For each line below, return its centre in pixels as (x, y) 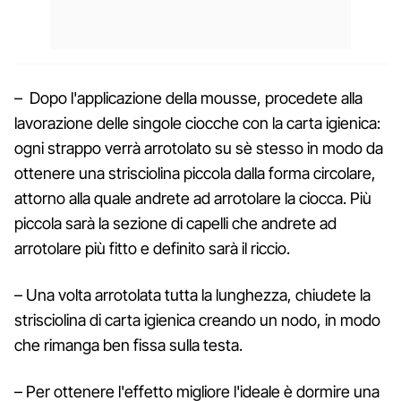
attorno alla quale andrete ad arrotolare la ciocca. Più (193, 198)
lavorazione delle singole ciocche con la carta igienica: (197, 123)
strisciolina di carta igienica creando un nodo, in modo (197, 320)
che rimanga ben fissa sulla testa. (128, 345)
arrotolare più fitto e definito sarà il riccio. (152, 248)
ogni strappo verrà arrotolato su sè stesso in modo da (199, 148)
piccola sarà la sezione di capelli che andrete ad (175, 223)
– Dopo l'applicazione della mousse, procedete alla (188, 98)
